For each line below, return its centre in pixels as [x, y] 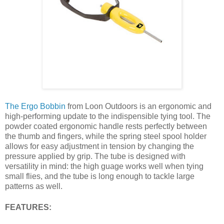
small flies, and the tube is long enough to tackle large [100, 176]
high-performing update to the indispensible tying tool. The [108, 116]
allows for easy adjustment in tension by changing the [99, 146]
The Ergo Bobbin [35, 106]
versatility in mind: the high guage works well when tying [104, 166]
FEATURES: [28, 207]
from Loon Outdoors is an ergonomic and [138, 106]
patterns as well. [34, 186]
